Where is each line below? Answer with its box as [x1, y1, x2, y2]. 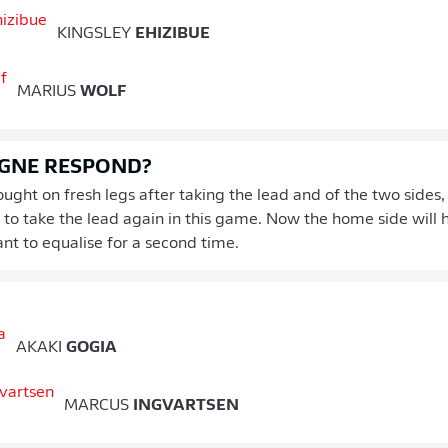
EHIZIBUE [131, 26, 210, 43]
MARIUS [17, 84, 76, 101]
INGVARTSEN [129, 398, 239, 415]
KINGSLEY [57, 26, 131, 43]
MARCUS [64, 398, 129, 415]
